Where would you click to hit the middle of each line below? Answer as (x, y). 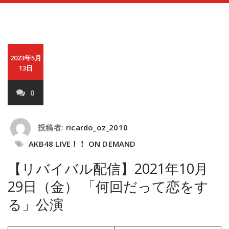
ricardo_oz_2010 (97, 128)
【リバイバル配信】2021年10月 (108, 168)
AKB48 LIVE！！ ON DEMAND (82, 144)
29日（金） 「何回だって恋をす (108, 186)
